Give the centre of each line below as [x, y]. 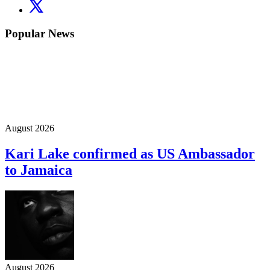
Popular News [39, 33]
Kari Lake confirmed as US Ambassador [130, 154]
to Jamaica [39, 170]
